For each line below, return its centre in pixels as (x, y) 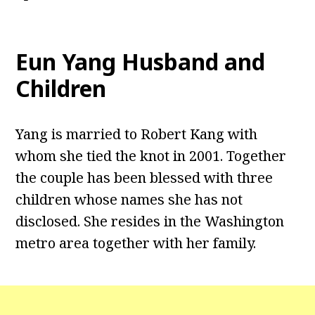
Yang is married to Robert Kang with (137, 134)
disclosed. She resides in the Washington (150, 221)
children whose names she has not (129, 200)
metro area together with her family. (136, 243)
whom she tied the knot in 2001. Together (151, 156)
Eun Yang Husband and (141, 62)
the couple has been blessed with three (144, 178)
